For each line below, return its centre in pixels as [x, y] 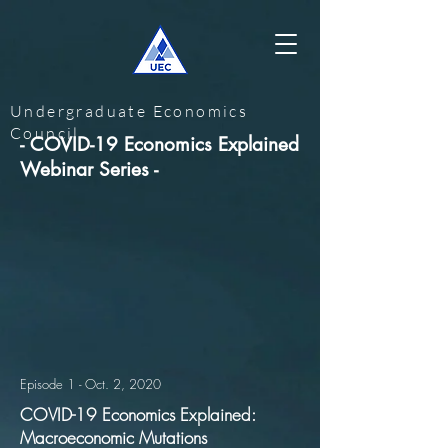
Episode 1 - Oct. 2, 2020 [90, 384]
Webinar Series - [89, 169]
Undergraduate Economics [129, 111]
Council [45, 133]
